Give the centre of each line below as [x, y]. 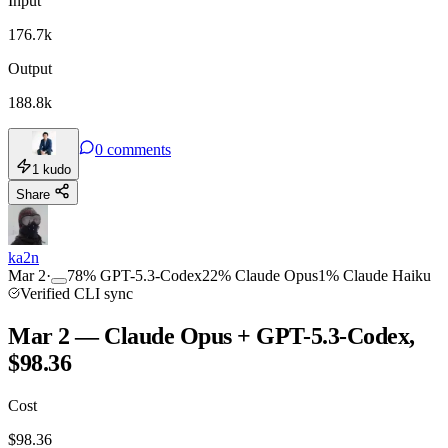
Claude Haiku [387, 275]
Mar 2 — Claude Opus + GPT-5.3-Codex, [211, 335]
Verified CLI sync [76, 293]
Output [30, 68]
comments [139, 149]
